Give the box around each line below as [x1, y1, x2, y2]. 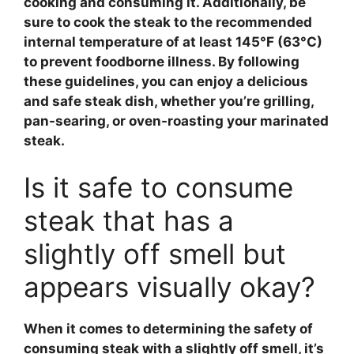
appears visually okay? [24, 270, 315, 303]
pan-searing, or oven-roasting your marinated [24, 112, 329, 129]
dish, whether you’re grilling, [122, 92, 314, 109]
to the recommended [171, 13, 312, 30]
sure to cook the [24, 13, 134, 30]
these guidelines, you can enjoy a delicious [24, 73, 308, 89]
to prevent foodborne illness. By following [24, 53, 299, 70]
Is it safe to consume [24, 171, 293, 204]
